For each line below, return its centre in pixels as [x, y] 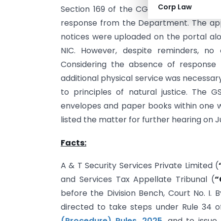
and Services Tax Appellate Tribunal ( [138, 180]
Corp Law [175, 7]
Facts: [74, 143]
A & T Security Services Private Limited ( [140, 166]
